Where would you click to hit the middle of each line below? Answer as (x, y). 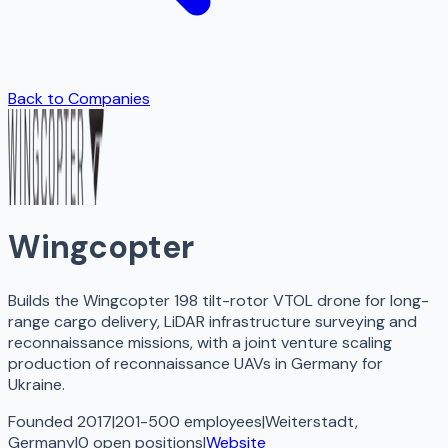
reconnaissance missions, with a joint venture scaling (200, 342)
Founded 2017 (60, 421)
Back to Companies (79, 98)
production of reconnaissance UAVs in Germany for (195, 363)
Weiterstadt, (311, 421)
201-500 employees (188, 421)
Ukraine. (36, 384)
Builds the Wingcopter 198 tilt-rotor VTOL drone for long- (218, 300)
